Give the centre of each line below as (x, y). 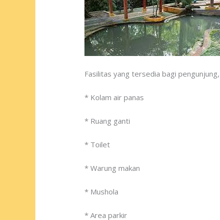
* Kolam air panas (114, 97)
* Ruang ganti (108, 121)
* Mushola (102, 192)
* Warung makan (112, 168)
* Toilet (97, 145)
